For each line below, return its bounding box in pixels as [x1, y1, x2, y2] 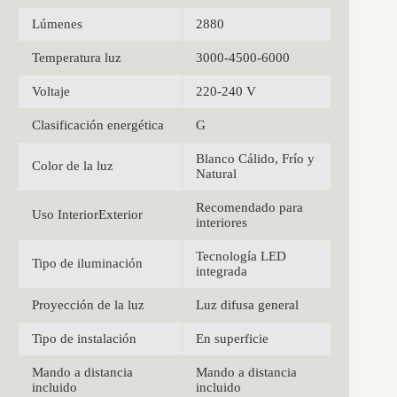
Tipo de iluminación [32, 256, 143, 271]
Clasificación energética [32, 118, 164, 133]
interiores [196, 215, 247, 230]
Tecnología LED [196, 249, 286, 264]
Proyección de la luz [32, 298, 144, 313]
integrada [196, 264, 247, 279]
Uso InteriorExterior [32, 207, 143, 222]
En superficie [196, 331, 269, 346]
